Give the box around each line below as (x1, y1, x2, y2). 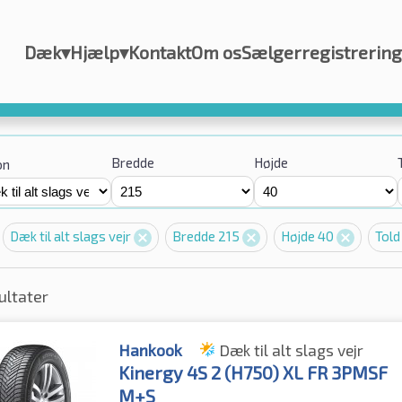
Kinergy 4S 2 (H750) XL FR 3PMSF (118, 362, 389, 384)
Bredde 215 (172, 228, 243, 244)
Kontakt (127, 40, 191, 63)
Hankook (118, 340, 183, 361)
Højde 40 (281, 228, 337, 244)
